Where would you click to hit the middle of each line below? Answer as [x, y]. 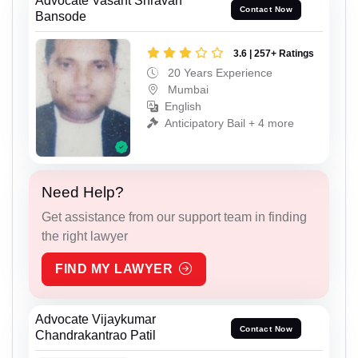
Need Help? [83, 193]
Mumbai [187, 89]
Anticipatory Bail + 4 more [229, 123]
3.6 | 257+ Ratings [274, 53]
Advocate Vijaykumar [95, 320]
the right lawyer [85, 237]
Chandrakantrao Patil [95, 336]
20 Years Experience [219, 72]
